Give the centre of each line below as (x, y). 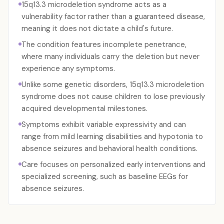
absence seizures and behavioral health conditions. (109, 148)
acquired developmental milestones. (84, 108)
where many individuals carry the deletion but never (110, 56)
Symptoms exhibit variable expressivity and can (104, 124)
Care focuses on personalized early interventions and (113, 164)
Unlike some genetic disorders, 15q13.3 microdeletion (113, 84)
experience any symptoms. (68, 68)
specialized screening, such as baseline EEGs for (105, 176)
